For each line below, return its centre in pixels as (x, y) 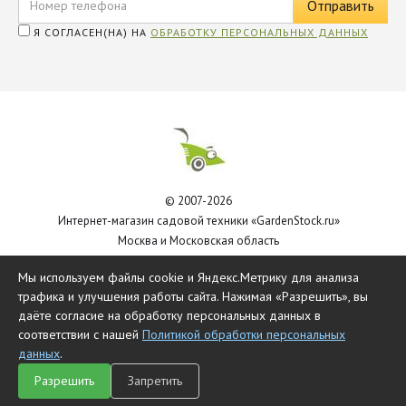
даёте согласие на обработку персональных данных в (169, 315)
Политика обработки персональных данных (198, 262)
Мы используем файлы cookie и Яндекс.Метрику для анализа (188, 277)
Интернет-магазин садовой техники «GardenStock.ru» (198, 221)
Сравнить (280, 396)
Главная (48, 396)
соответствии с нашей (80, 334)
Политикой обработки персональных (244, 334)
